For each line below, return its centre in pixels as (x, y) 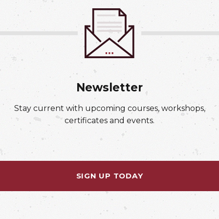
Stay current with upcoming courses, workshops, (109, 109)
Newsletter (109, 88)
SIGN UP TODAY (109, 176)
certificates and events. (109, 121)
